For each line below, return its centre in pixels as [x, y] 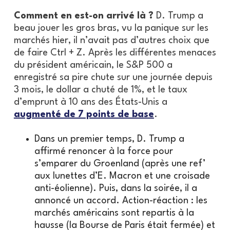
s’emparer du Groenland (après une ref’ [120, 164]
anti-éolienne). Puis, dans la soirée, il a [116, 189]
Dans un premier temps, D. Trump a [109, 139]
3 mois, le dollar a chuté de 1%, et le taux [100, 90]
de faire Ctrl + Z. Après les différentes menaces [115, 53]
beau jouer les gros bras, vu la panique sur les [111, 28]
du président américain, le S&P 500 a [93, 65]
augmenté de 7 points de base [84, 115]
